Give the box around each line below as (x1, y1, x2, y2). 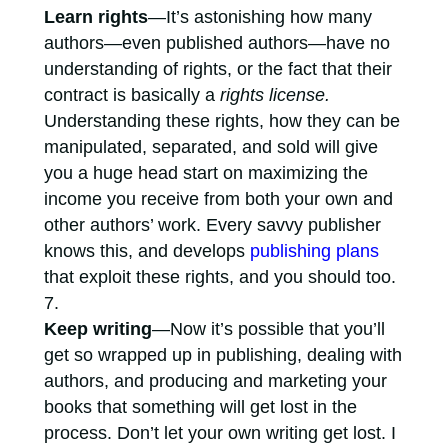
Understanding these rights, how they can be (43, 111, 400, 131)
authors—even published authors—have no (43, 33, 390, 53)
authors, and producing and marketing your (43, 371, 387, 391)
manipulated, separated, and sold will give (43, 137, 378, 157)
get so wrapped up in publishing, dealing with (43, 345, 402, 365)
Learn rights (43, 7, 148, 27)
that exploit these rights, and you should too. (43, 267, 396, 287)
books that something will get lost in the (43, 397, 357, 417)
